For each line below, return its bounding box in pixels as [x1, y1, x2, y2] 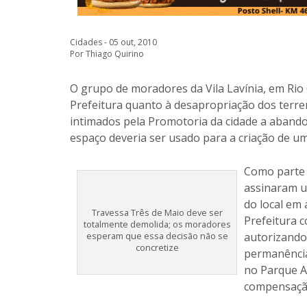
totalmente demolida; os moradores [83, 218, 231, 230]
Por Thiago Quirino [70, 48, 144, 60]
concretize [135, 241, 179, 254]
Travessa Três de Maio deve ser [91, 206, 223, 219]
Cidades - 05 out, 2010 [70, 36, 157, 48]
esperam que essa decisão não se [86, 230, 228, 242]
